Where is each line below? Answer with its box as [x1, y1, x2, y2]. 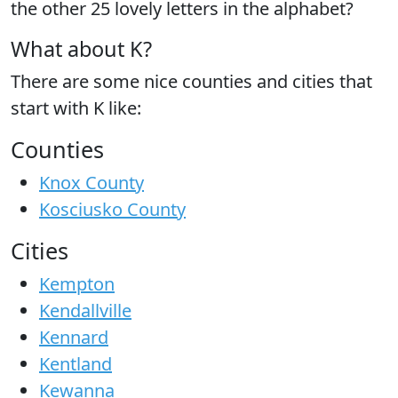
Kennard [39, 325, 108, 350]
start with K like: [11, 96, 141, 121]
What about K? [11, 35, 152, 64]
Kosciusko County [39, 197, 186, 222]
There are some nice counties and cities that [11, 69, 372, 94]
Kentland [39, 352, 112, 377]
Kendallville [39, 298, 131, 323]
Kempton [39, 272, 115, 297]
